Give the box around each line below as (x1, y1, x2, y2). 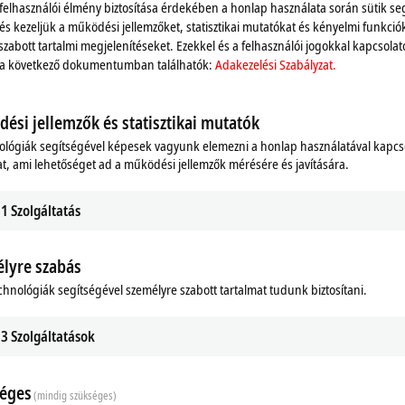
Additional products (38, 267, 147, 286)
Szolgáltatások (11, 326, 95, 347)
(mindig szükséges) (33, 387, 118, 403)
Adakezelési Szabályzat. (215, 54, 336, 73)
